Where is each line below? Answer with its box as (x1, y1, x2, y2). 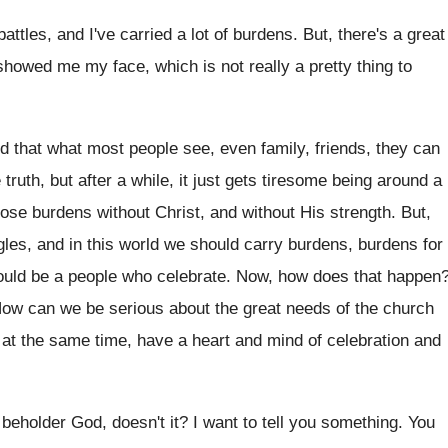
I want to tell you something (193, 413, 398, 432)
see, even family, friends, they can (183, 139, 440, 158)
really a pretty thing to (249, 57, 412, 76)
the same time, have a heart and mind (21, 331, 303, 350)
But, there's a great (303, 25, 445, 44)
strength (330, 203, 391, 222)
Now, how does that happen (236, 267, 441, 286)
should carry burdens (190, 235, 348, 254)
